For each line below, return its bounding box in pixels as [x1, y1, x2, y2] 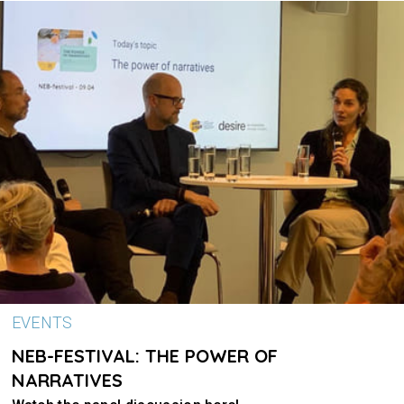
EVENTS [11, 313, 73, 332]
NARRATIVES [11, 369, 123, 391]
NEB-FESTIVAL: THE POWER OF [11, 344, 278, 367]
